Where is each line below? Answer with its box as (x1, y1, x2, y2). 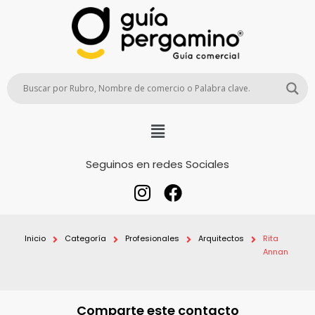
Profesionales (125, 233, 179, 245)
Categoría (65, 233, 106, 245)
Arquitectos (198, 233, 244, 245)
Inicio (25, 233, 46, 245)
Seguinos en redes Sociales (86, 157, 229, 172)
